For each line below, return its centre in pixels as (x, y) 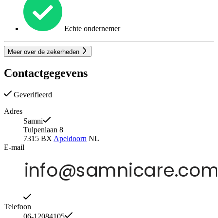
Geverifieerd (32, 94)
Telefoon (18, 206)
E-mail (14, 147)
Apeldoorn (70, 138)
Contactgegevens (46, 73)
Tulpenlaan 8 (43, 129)
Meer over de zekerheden (45, 52)
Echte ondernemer (91, 29)
